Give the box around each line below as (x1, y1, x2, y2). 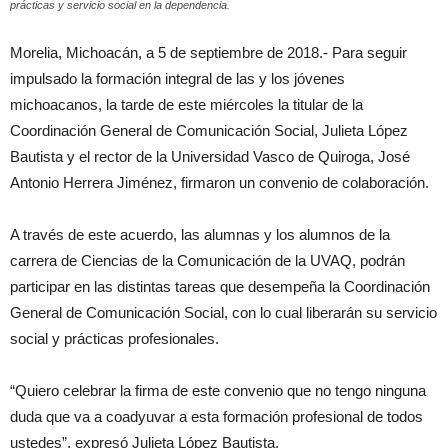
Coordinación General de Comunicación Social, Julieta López (10, 122, 408, 139)
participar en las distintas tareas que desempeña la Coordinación (10, 278, 430, 295)
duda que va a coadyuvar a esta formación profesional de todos (10, 408, 423, 425)
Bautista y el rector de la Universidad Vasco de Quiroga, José (10, 148, 410, 165)
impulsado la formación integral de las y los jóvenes (10, 70, 345, 87)
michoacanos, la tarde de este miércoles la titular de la (10, 96, 363, 113)
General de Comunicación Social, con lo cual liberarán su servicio (10, 304, 437, 321)
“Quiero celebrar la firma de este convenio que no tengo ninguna (10, 382, 426, 399)
